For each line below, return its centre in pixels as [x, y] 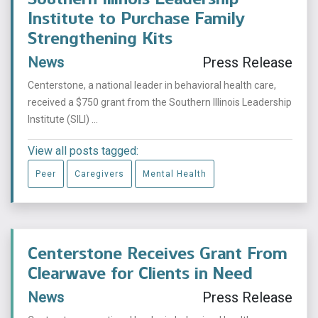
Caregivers [99, 174]
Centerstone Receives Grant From [158, 253]
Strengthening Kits [100, 38]
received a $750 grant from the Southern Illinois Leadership [160, 102]
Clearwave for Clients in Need [140, 273]
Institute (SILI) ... [63, 119]
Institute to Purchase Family [136, 18]
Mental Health [175, 174]
